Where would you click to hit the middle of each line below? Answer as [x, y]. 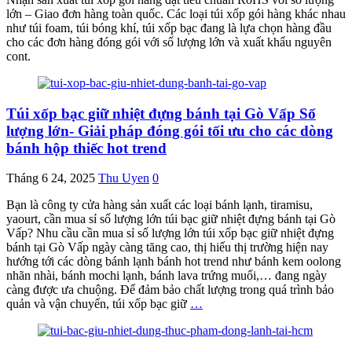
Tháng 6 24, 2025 [51, 178]
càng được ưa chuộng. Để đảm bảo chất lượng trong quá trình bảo [170, 290]
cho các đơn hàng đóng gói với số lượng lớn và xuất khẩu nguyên [169, 42]
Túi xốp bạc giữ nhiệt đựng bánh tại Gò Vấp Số [161, 113]
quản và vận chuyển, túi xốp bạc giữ [98, 304]
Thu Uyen [124, 178]
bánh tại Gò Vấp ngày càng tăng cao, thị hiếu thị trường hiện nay [167, 247]
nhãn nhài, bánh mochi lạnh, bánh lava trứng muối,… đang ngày [167, 276]
